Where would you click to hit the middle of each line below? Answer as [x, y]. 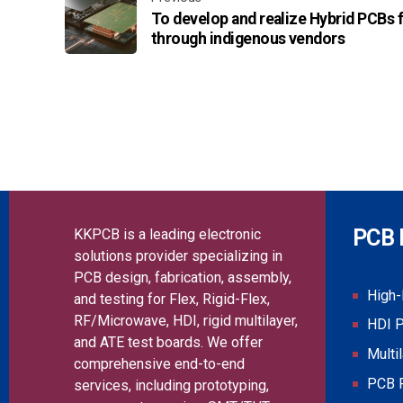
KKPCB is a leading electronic [167, 234]
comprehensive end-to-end [159, 363]
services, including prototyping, [171, 385]
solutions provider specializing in [178, 255]
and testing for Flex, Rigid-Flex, [172, 299]
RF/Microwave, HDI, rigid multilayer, [186, 320]
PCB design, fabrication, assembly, [183, 277]
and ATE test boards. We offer [168, 342]
